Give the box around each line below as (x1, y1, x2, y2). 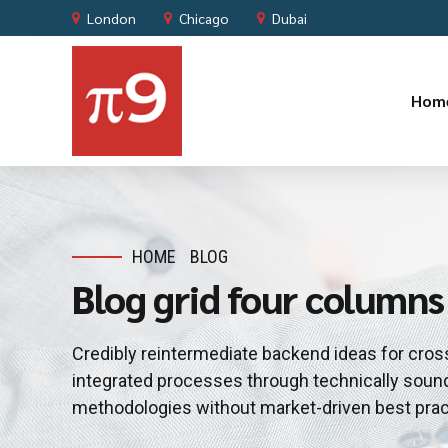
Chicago (179, 8, 229, 27)
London (87, 8, 136, 27)
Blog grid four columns (72, 272, 444, 323)
